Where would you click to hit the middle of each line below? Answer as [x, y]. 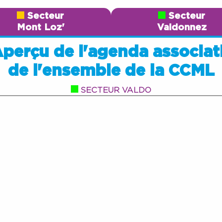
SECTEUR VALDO [116, 90]
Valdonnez [182, 27]
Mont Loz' [40, 27]
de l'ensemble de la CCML [111, 71]
